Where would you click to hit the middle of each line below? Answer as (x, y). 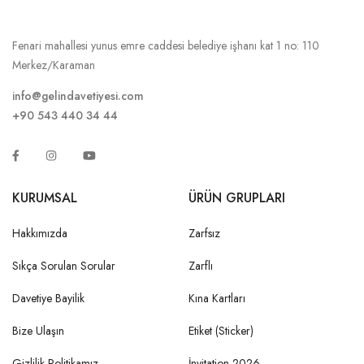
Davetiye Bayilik (48, 298)
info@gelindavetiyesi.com (78, 95)
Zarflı (201, 265)
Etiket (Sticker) (221, 330)
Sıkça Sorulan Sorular (64, 265)
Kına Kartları (217, 298)
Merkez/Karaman (54, 65)
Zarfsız (204, 233)
